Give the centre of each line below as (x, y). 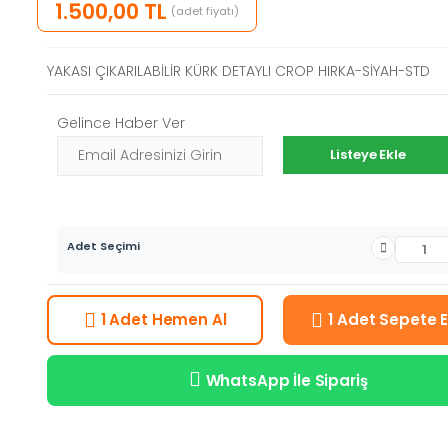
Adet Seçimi (104, 245)
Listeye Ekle (368, 155)
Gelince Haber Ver (121, 122)
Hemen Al (187, 319)
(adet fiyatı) (205, 11)
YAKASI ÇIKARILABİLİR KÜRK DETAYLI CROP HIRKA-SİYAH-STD (239, 70)
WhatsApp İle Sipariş (286, 380)
